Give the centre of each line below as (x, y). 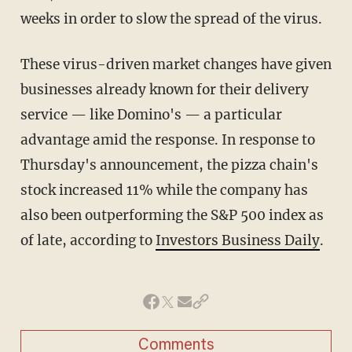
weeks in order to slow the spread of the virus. (171, 18)
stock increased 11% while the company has (164, 190)
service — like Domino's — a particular (151, 114)
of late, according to (88, 240)
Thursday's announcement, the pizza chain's (169, 165)
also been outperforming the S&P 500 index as (172, 215)
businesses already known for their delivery (164, 89)
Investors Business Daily (237, 240)
